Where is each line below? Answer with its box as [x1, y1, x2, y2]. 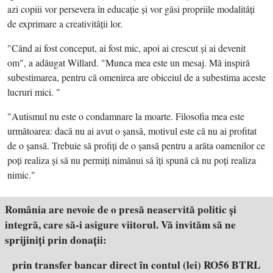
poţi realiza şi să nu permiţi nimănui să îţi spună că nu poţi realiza [7, 154, 256, 167]
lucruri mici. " [7, 85, 60, 99]
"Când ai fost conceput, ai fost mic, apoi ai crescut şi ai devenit [7, 41, 246, 55]
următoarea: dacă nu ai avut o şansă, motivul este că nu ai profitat [7, 124, 257, 138]
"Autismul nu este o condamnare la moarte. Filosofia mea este [7, 110, 244, 123]
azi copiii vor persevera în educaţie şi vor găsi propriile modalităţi [7, 2, 255, 16]
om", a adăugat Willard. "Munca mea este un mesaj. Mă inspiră [7, 56, 250, 69]
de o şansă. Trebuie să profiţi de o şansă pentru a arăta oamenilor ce [7, 139, 265, 152]
